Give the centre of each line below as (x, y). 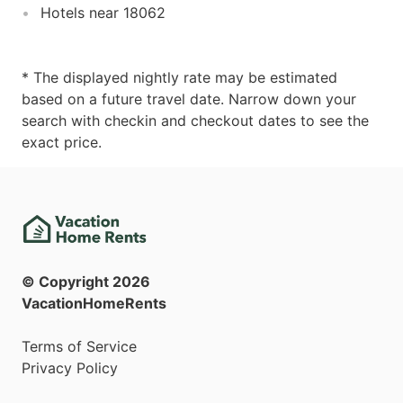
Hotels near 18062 (103, 12)
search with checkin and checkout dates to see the (195, 120)
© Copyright (67, 282)
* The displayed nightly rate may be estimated (179, 77)
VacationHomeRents (94, 304)
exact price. (62, 142)
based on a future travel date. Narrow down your (189, 99)
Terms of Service (79, 347)
